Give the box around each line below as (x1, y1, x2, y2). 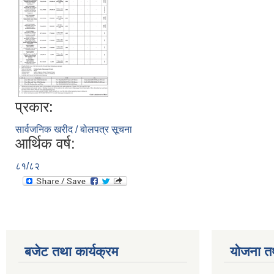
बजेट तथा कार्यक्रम (24, 243, 118, 259)
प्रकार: (15, 98, 53, 115)
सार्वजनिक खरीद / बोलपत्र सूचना (15, 124, 132, 135)
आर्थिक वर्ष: (15, 135, 75, 152)
